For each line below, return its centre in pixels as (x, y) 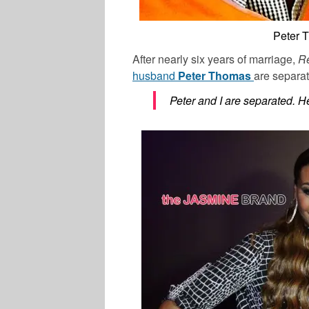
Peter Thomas (215, 76)
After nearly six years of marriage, (215, 59)
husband (155, 76)
